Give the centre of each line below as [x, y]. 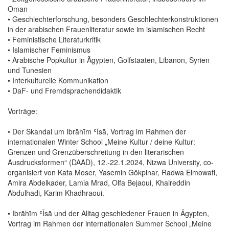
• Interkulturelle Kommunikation [58, 80]
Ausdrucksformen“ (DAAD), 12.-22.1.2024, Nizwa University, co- [111, 162]
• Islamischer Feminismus [49, 49]
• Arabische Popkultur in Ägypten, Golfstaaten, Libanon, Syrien [109, 60]
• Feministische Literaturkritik [54, 39]
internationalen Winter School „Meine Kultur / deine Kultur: [101, 141]
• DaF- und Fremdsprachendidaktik [64, 90]
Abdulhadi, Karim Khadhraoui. [56, 192]
